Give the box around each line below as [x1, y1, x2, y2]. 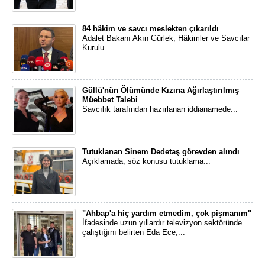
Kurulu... [82, 43, 111, 52]
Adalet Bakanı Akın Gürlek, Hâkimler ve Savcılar [82, 34, 250, 43]
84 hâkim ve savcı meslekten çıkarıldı [82, 24, 219, 33]
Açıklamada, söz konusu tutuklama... [82, 157, 211, 166]
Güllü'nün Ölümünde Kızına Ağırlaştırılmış [82, 86, 239, 95]
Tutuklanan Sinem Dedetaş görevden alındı [82, 147, 240, 156]
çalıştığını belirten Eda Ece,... [82, 228, 185, 237]
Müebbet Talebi [82, 95, 138, 104]
